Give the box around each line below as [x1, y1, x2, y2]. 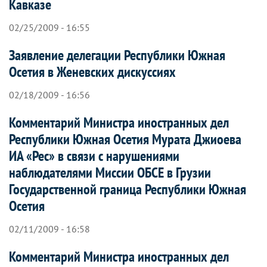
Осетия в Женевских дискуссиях [9, 62, 176, 81]
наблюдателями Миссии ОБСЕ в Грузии [9, 163, 211, 182]
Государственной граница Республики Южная [9, 179, 246, 198]
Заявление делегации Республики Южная [9, 45, 225, 64]
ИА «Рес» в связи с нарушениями [9, 146, 179, 165]
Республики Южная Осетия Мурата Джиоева [9, 129, 241, 148]
